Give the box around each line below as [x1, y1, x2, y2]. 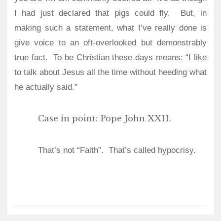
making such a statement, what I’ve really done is [14, 23, 207, 33]
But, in [180, 8, 207, 18]
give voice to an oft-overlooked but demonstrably [14, 38, 207, 48]
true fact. [14, 53, 48, 63]
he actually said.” [14, 82, 77, 92]
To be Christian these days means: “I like [53, 53, 207, 63]
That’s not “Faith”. [38, 145, 104, 155]
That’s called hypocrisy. [109, 145, 196, 155]
